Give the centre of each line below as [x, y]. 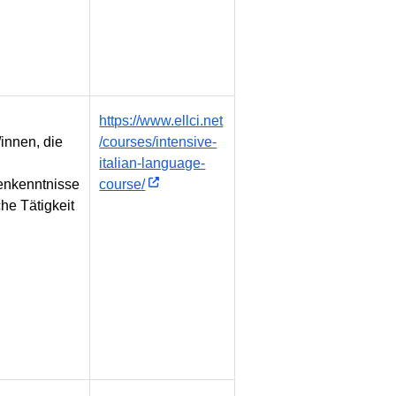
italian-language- [152, 164]
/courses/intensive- [158, 142]
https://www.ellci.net [161, 121]
